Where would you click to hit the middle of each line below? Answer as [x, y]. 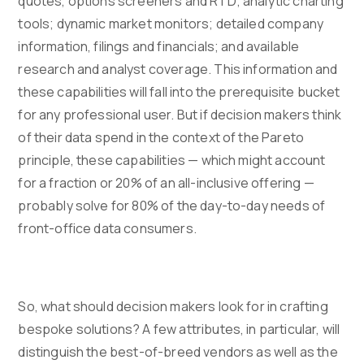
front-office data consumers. [107, 229]
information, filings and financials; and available [159, 47]
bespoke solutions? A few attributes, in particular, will [179, 329]
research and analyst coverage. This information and [178, 69]
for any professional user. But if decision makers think [180, 115]
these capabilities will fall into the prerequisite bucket [179, 92]
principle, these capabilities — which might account [172, 160]
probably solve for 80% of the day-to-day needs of [172, 206]
